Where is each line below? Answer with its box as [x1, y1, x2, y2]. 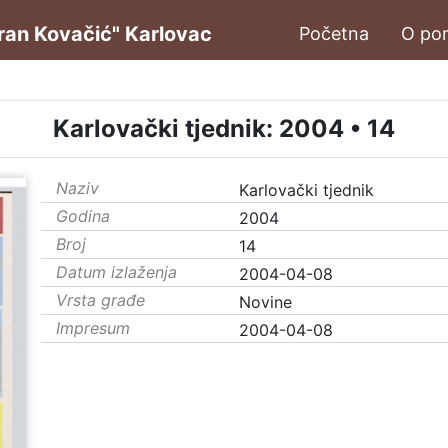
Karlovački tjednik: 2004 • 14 [53, 114, 395, 143]
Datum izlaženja [56, 262, 177, 282]
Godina [56, 206, 110, 226]
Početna [299, 23, 369, 44]
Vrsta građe [56, 290, 145, 310]
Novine [239, 292, 292, 312]
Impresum [56, 318, 130, 338]
